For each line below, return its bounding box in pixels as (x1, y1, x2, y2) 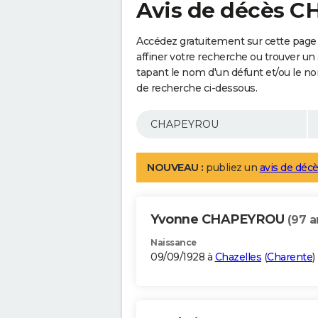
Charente (267, 251, 312, 264)
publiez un (203, 161, 260, 175)
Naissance (150, 237, 197, 248)
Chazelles (214, 251, 261, 264)
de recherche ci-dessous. (136, 82, 257, 95)
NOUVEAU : (147, 161, 204, 175)
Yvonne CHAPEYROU (150, 212, 287, 228)
